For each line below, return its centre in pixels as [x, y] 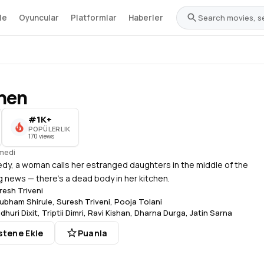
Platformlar [94, 18]
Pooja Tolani [138, 202]
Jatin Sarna [211, 213]
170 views [41, 136]
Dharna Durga [160, 213]
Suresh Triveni [83, 202]
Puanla [93, 233]
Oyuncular [39, 18]
